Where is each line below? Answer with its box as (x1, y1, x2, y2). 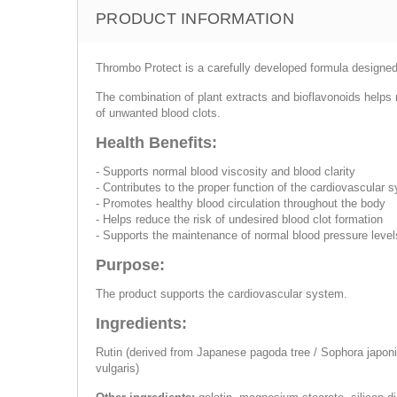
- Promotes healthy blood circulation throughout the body (96, 197, 385, 210)
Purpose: (96, 256, 165, 274)
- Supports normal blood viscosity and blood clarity (96, 165, 355, 178)
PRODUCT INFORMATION (96, 10, 294, 27)
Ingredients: (96, 315, 187, 332)
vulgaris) (96, 362, 139, 375)
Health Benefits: (96, 134, 217, 152)
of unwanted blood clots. (96, 106, 221, 120)
